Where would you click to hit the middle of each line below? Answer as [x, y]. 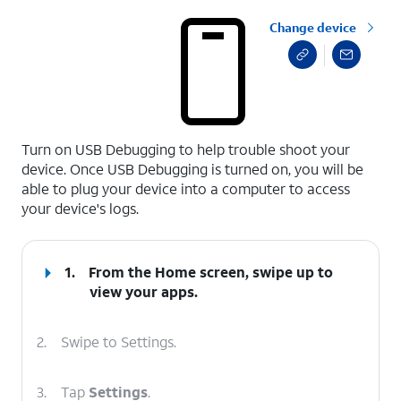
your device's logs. [80, 208]
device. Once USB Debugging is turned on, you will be [192, 169]
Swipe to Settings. [119, 341]
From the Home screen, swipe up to [211, 272]
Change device [313, 27]
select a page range [82, 137]
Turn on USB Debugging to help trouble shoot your [186, 149]
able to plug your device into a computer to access [186, 188]
